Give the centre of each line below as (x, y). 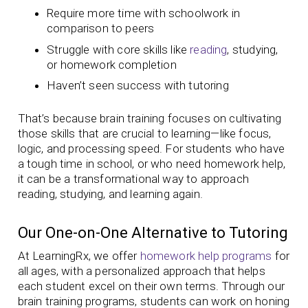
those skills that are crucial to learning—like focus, (144, 133)
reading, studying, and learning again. (112, 194)
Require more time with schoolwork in (144, 13)
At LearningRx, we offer (79, 255)
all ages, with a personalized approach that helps (141, 271)
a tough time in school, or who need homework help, (152, 163)
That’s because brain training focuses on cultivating (150, 118)
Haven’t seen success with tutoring (138, 86)
